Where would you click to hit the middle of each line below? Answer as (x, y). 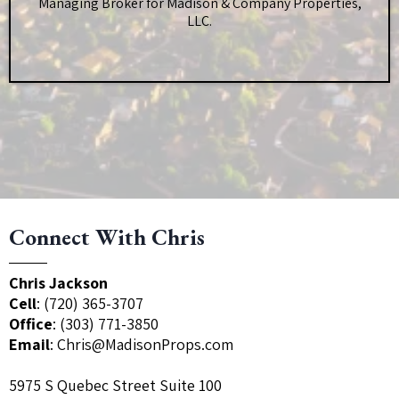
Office (31, 324)
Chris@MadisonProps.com (145, 345)
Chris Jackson (58, 283)
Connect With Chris (107, 237)
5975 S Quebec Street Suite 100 (115, 386)
